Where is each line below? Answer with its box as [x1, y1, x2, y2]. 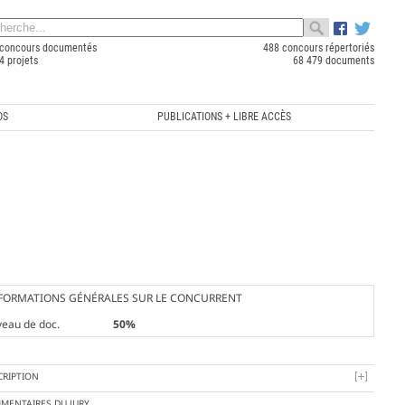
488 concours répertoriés [262, 42, 374, 54]
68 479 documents [292, 54, 374, 67]
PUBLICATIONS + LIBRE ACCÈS [157, 109, 292, 123]
